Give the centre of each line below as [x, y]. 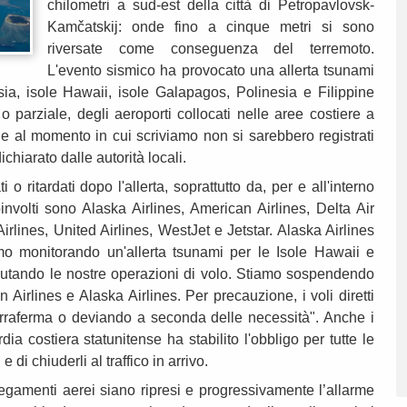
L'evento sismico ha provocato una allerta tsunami [211, 71]
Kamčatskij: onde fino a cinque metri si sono [211, 27]
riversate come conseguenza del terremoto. [211, 49]
